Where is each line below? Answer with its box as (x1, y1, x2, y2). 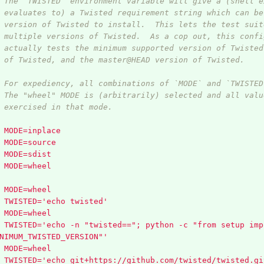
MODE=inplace (4, 126, 61, 136)
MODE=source (4, 138, 56, 147)
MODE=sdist (4, 150, 51, 159)
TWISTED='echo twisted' (4, 197, 108, 206)
